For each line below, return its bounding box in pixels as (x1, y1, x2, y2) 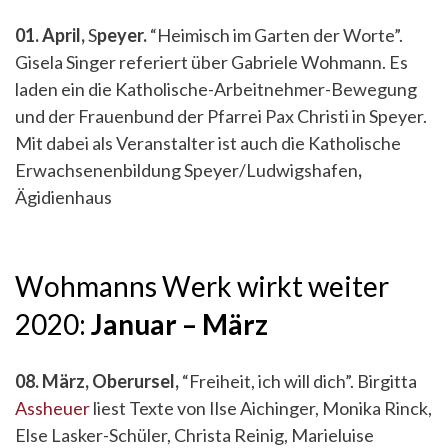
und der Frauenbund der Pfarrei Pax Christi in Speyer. (15, 105, 427, 127)
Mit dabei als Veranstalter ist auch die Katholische (15, 132, 401, 154)
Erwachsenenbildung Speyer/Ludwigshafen (15, 159, 358, 181)
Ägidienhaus (15, 186, 112, 208)
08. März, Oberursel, (15, 370, 182, 392)
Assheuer (15, 397, 90, 419)
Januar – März (91, 307, 268, 341)
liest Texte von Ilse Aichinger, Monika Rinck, (90, 397, 432, 419)
